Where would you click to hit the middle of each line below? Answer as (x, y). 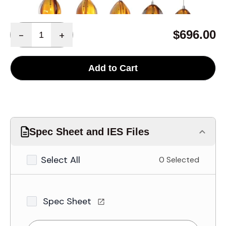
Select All (61, 160)
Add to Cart (113, 68)
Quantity (26, 27)
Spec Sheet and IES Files (89, 132)
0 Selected (179, 160)
